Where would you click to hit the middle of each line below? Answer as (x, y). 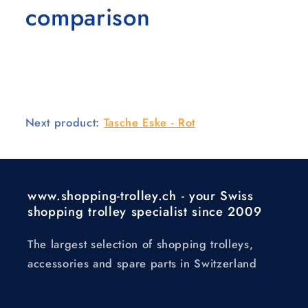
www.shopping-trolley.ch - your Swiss (141, 195)
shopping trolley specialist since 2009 (145, 211)
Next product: (64, 122)
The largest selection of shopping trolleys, (141, 244)
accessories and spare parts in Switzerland (142, 263)
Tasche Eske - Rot (149, 122)
